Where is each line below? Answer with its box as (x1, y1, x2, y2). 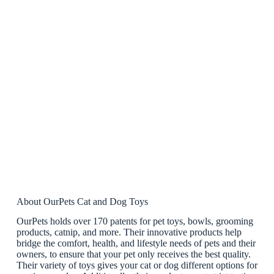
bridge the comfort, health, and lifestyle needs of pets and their (16, 238, 256, 249)
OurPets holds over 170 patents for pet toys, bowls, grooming (16, 216, 253, 227)
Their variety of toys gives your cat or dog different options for (16, 260, 257, 271)
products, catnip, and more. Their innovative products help (16, 227, 242, 238)
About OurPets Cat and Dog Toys (16, 196, 148, 207)
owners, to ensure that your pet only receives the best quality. (16, 249, 251, 260)
